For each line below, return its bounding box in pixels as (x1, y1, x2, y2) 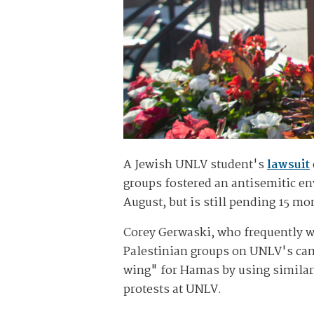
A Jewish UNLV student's (123, 156, 267, 175)
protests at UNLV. (123, 280, 221, 300)
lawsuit (267, 156, 310, 175)
